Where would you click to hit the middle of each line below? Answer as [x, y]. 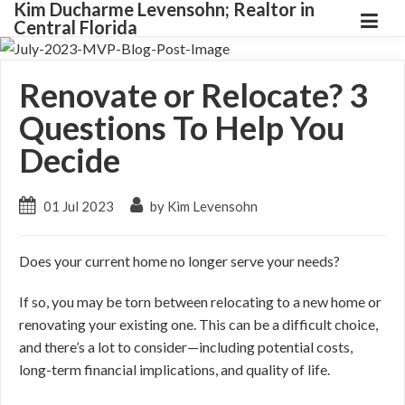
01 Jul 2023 [79, 206]
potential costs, [304, 347]
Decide [70, 160]
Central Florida [75, 27]
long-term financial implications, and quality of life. [176, 369]
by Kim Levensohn [202, 206]
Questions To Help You [182, 127]
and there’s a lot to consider [103, 347]
